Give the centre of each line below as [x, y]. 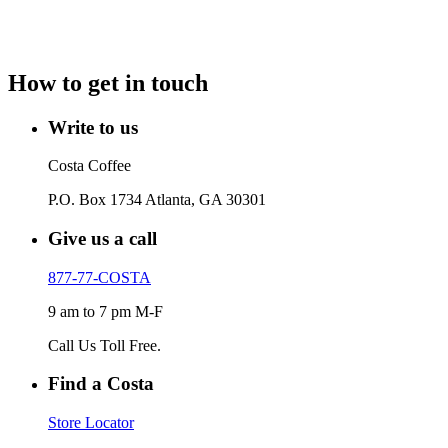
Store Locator [91, 423]
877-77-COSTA [99, 277]
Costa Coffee [89, 166]
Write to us [93, 127]
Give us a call [102, 238]
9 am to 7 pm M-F [105, 311]
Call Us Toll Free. [104, 345]
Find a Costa [101, 384]
